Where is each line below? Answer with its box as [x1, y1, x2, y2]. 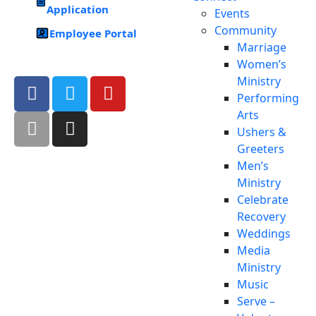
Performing [237, 90, 299, 106]
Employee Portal [49, 25, 137, 40]
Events [214, 5, 250, 21]
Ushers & [237, 123, 286, 140]
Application [46, 1, 109, 16]
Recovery [237, 208, 286, 224]
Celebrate [237, 191, 288, 207]
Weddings [237, 225, 291, 241]
